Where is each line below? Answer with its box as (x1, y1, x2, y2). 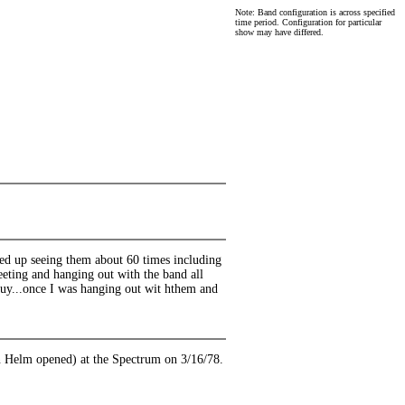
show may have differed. (235, 27, 324, 37)
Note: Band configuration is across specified (235, 7, 395, 17)
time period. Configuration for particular (235, 17, 381, 27)
